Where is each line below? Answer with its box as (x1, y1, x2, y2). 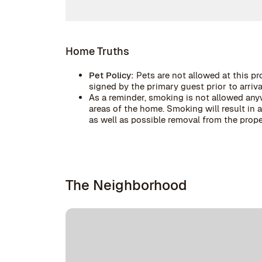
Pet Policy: (89, 70, 136, 81)
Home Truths (65, 44, 129, 58)
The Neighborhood (65, 176, 187, 194)
